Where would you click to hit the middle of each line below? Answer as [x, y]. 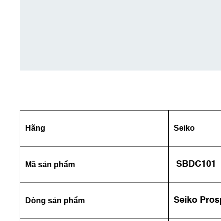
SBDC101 [196, 164]
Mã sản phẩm [50, 165]
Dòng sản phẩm [55, 201]
